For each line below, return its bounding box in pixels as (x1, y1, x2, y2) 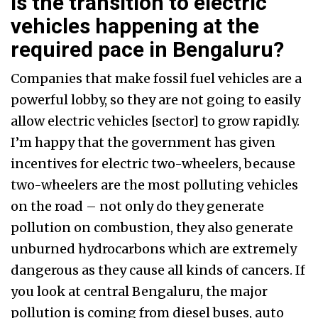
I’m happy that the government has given (11, 134, 275, 151)
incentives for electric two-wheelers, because (11, 155, 295, 172)
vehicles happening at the (11, 13, 259, 39)
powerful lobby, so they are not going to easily (11, 92, 300, 109)
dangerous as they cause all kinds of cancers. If (11, 262, 305, 279)
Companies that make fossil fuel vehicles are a (11, 70, 302, 87)
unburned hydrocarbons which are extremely (11, 241, 297, 258)
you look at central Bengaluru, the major (11, 283, 268, 300)
